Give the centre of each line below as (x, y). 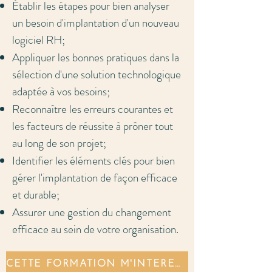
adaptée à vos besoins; (61, 91)
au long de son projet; (59, 143)
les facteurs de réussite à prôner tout (93, 126)
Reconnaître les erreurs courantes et (93, 109)
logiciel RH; (39, 40)
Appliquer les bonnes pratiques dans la (96, 57)
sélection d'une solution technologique (97, 74)
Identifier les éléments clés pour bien (93, 161)
